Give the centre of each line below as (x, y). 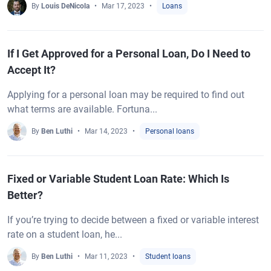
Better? (25, 195)
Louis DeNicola (65, 6)
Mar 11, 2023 (106, 256)
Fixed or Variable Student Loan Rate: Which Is (118, 179)
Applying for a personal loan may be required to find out (126, 95)
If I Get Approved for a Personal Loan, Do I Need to (129, 54)
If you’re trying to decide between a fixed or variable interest (133, 220)
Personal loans (170, 131)
